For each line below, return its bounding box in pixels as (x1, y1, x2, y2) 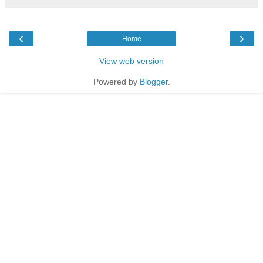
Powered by (93, 76, 140, 86)
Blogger (139, 76, 168, 86)
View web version (99, 56, 164, 66)
